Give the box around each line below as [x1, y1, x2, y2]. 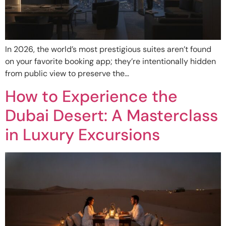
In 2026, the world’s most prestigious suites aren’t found [5, 43, 211, 54]
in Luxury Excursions [5, 124, 160, 146]
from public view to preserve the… [5, 68, 129, 79]
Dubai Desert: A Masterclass [5, 105, 218, 127]
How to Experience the [5, 86, 178, 107]
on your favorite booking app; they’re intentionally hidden [5, 55, 216, 67]
